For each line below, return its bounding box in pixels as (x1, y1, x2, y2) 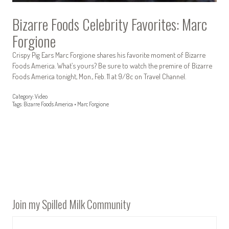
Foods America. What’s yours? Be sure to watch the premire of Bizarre (12, 60, 212, 70)
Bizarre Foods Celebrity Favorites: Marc (12, 13, 207, 35)
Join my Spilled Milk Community (12, 195, 130, 212)
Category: (12, 93, 34, 101)
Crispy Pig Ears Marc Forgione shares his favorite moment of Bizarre (12, 50, 205, 59)
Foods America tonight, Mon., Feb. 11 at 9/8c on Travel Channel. (12, 71, 186, 81)
